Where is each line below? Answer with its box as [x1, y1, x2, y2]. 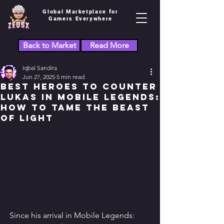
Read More [89, 40, 129, 50]
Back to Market [22, 40, 76, 50]
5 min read [56, 73, 84, 80]
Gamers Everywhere [48, 15, 113, 22]
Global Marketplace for [42, 8, 118, 15]
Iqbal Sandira [22, 64, 57, 71]
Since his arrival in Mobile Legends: [9, 210, 136, 220]
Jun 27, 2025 [22, 73, 55, 80]
